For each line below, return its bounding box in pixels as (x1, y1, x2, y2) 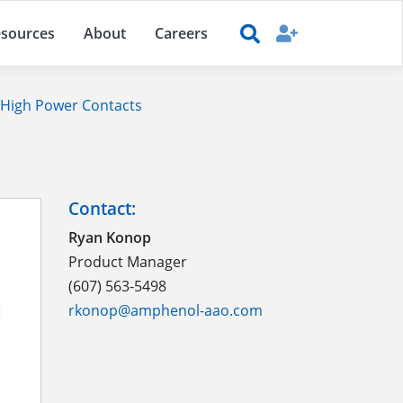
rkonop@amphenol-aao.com (68, 300, 263, 321)
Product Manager (68, 252, 187, 273)
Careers (155, 23, 208, 44)
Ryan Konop (68, 228, 151, 248)
